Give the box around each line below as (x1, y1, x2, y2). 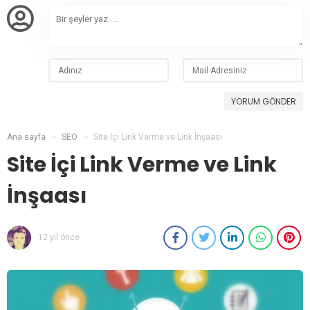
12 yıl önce (38, 232, 80, 243)
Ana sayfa (7, 132, 46, 143)
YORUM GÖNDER (231, 95, 296, 108)
